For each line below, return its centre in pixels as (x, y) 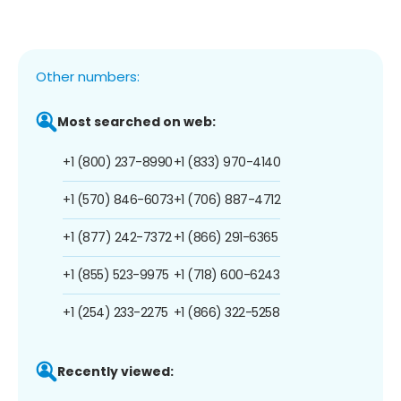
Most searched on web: (137, 121)
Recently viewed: (115, 371)
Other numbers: (88, 76)
